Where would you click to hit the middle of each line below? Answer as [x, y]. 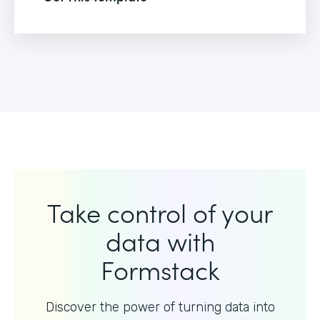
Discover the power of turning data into [160, 307]
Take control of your [160, 211]
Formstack [160, 269]
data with [160, 240]
